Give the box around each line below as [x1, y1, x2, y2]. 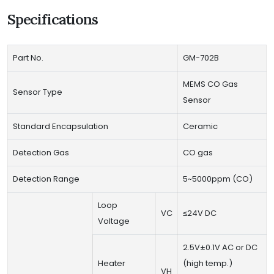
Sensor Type [13, 86, 62, 98]
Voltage [98, 215, 130, 227]
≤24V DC [183, 207, 217, 219]
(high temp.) [183, 257, 232, 269]
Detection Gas [13, 146, 69, 158]
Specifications [7, 9, 98, 28]
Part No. [13, 51, 43, 64]
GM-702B [183, 51, 219, 64]
